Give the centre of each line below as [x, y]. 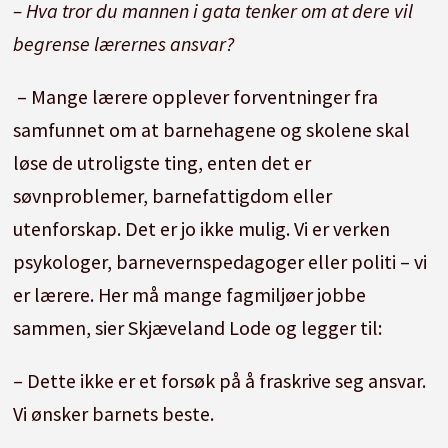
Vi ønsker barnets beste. [115, 414]
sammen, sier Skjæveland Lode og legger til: [197, 328]
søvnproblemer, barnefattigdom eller [172, 196]
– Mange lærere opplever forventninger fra [195, 97]
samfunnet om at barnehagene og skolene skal [211, 130]
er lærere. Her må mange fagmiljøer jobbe [189, 295]
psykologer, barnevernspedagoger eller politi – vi [219, 262]
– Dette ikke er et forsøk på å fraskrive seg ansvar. [219, 381]
